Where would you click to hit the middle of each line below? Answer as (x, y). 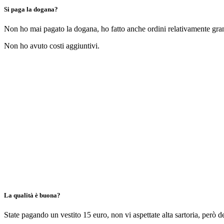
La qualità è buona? (32, 195)
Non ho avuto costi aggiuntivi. (52, 45)
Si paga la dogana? (31, 9)
